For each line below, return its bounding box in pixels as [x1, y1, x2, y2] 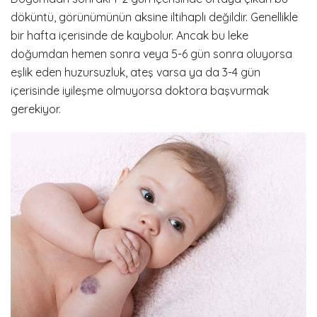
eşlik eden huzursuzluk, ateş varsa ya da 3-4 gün [11, 64, 260, 79]
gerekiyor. [11, 101, 61, 116]
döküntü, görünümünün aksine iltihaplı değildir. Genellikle [11, 9, 298, 24]
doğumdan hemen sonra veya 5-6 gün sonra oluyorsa [11, 46, 292, 61]
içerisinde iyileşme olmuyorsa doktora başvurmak [11, 83, 269, 98]
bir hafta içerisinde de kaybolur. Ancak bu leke [11, 28, 248, 42]
